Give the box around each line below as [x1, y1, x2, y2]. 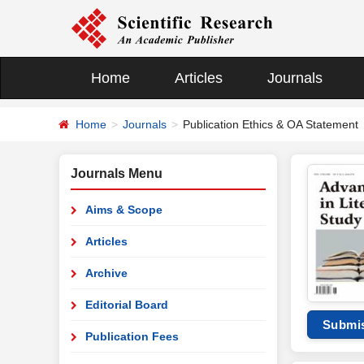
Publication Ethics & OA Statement [183, 117, 358, 131]
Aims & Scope [85, 203, 162, 216]
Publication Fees [85, 330, 179, 343]
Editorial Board [85, 298, 168, 311]
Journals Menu [71, 167, 162, 180]
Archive [85, 266, 128, 279]
